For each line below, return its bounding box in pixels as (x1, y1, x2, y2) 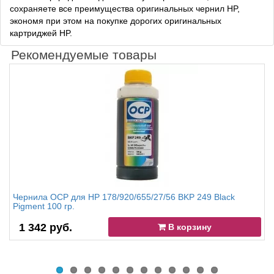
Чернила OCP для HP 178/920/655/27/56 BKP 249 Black (13, 192, 235, 202)
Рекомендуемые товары (11, 48, 157, 62)
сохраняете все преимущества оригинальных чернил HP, (10, 4, 240, 14)
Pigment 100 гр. (13, 201, 75, 212)
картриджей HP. (10, 28, 72, 39)
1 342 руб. (19, 221, 72, 234)
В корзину (166, 222, 212, 232)
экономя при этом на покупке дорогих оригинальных (10, 16, 221, 26)
